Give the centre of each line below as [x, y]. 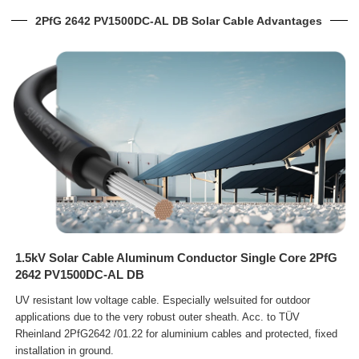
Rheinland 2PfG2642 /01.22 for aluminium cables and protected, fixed [177, 333]
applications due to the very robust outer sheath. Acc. [141, 317]
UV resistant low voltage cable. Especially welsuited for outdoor [163, 300]
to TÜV [284, 317]
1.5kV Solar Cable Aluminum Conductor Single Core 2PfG [177, 258]
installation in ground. [65, 350]
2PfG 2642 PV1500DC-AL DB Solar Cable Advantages [179, 20]
